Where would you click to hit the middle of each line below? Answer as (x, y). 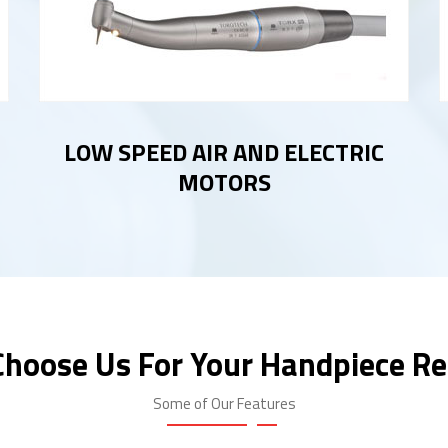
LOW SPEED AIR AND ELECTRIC (224, 151)
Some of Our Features (224, 403)
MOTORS (224, 181)
